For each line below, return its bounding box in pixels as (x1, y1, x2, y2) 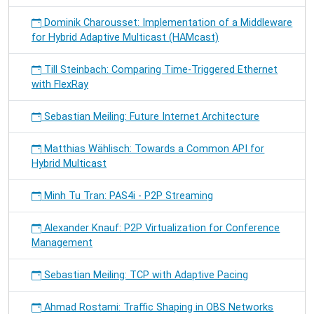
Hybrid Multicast (32, 158, 107, 170)
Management (32, 237, 93, 249)
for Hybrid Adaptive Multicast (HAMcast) (32, 32, 219, 43)
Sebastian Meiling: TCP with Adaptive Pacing (41, 269, 249, 281)
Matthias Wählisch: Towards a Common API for (41, 143, 265, 155)
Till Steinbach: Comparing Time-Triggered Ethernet (41, 64, 278, 76)
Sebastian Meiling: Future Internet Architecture (41, 111, 260, 123)
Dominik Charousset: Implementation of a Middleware (41, 17, 293, 29)
